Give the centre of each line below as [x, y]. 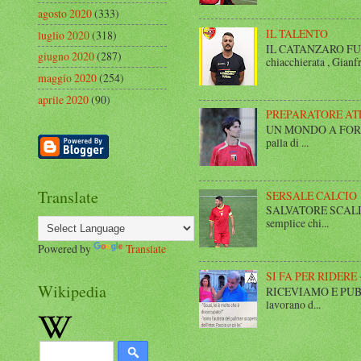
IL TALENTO [297, 34]
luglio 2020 [64, 35]
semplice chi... [297, 223]
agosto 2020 [65, 14]
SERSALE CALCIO [311, 195]
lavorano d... [293, 304]
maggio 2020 [67, 78]
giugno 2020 [66, 56]
